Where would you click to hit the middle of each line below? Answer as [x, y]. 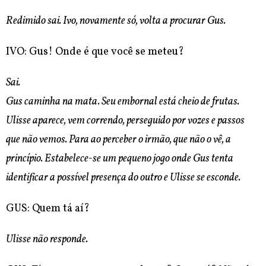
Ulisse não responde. [47, 240]
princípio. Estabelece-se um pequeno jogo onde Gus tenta [120, 159]
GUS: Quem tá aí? [48, 209]
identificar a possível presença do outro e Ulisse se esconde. [123, 178]
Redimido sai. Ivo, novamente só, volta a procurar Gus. [116, 21]
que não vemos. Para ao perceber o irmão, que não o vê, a [118, 140]
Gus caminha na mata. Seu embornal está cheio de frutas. [123, 102]
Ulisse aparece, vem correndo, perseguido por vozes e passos [125, 121]
